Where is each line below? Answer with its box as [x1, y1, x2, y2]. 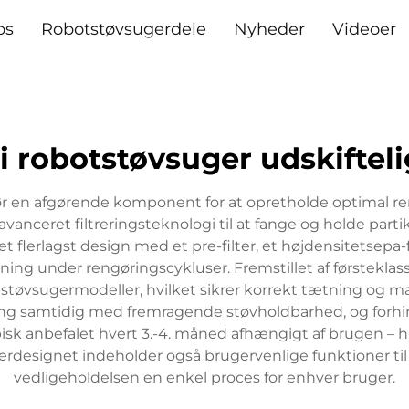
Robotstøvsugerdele [40, 19, 206, 39]
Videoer [331, 19, 396, 39]
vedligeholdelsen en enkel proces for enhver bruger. [14, 369, 395, 386]
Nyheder [233, 19, 305, 39]
